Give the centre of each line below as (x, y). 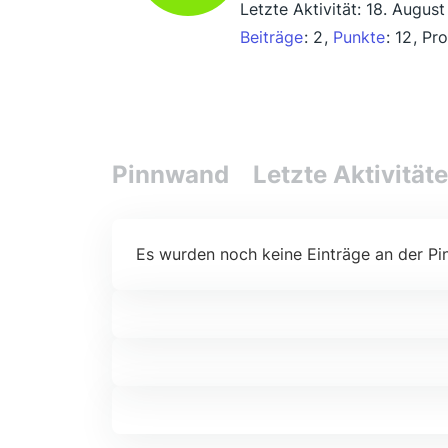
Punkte (359, 37)
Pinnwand (170, 175)
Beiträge (271, 37)
